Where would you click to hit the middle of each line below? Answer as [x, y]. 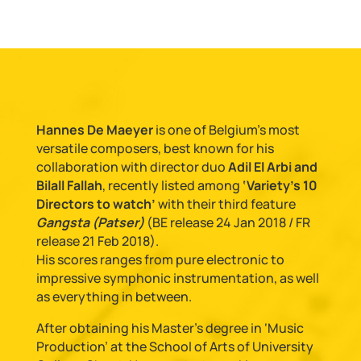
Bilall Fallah [69, 185]
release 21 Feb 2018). [97, 241]
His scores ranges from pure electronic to [160, 259]
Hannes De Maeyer [94, 130]
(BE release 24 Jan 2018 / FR [228, 222]
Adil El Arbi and [272, 167]
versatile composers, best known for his [155, 148]
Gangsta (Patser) [91, 222]
